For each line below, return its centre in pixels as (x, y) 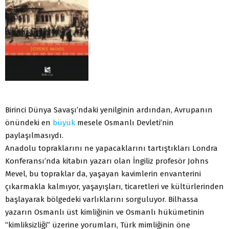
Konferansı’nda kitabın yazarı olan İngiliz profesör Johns (107, 161)
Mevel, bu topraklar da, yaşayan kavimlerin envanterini (103, 174)
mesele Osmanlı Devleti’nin (124, 123)
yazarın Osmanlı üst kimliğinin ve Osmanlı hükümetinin (105, 212)
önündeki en (29, 123)
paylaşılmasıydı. (34, 136)
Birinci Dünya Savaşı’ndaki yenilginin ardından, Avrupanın (109, 110)
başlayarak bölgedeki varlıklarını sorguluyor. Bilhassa (102, 200)
